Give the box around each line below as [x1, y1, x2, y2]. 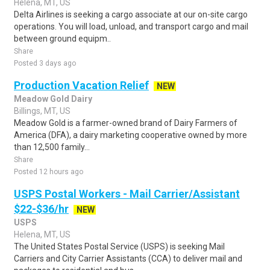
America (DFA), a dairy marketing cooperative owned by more [14, 130, 247, 140]
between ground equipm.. [14, 34, 111, 43]
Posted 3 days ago [14, 59, 76, 67]
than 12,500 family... [14, 142, 90, 152]
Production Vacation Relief [14, 79, 149, 92]
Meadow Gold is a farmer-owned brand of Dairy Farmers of [14, 118, 237, 128]
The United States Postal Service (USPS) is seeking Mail [14, 242, 225, 251]
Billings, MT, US [14, 106, 71, 116]
